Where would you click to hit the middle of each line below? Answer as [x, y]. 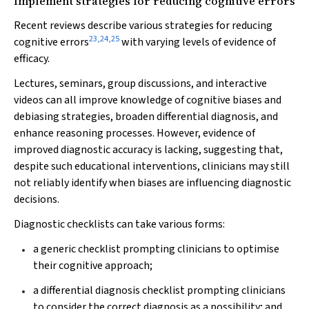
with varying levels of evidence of [198, 42]
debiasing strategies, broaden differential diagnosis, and [146, 117]
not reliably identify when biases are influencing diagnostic [152, 183]
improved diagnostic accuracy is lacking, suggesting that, [148, 150]
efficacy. [32, 59]
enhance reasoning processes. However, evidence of [134, 133]
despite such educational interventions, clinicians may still [152, 166]
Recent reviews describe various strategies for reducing [143, 26]
